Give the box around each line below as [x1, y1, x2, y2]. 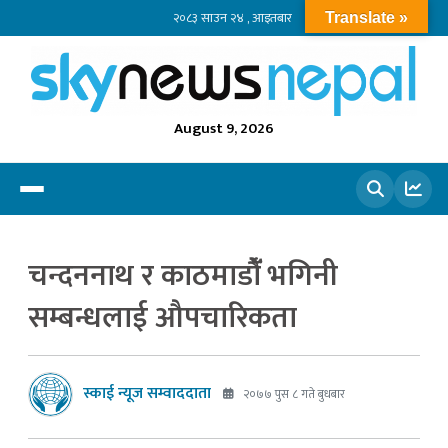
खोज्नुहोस [313, 219, 368, 247]
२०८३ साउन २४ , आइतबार [172, 6, 292, 29]
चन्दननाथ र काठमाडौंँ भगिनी [28, 250, 338, 301]
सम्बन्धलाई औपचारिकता [28, 292, 297, 343]
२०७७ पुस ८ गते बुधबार [240, 384, 345, 405]
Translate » [325, 9, 408, 26]
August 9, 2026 [174, 115, 274, 141]
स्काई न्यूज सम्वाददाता [83, 380, 211, 408]
